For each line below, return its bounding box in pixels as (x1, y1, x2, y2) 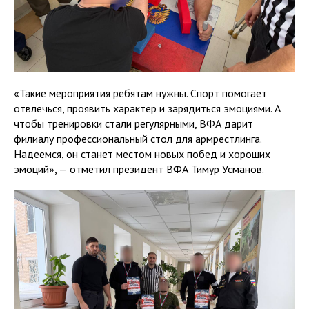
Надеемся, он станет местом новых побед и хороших (14, 147, 270, 161)
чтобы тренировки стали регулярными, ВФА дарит (14, 117, 253, 130)
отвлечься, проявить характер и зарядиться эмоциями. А (14, 101, 281, 115)
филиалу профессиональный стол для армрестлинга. (14, 132, 261, 146)
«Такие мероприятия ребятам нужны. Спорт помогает (14, 86, 267, 100)
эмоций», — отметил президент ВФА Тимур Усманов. (14, 162, 264, 176)
